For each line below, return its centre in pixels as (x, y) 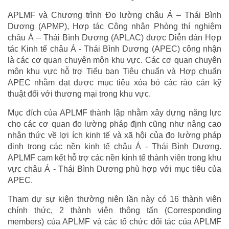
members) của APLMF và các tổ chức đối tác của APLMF (114, 222)
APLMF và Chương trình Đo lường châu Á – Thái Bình (114, 15)
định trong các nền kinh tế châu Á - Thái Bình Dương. (114, 147)
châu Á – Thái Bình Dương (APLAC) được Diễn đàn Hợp (114, 38)
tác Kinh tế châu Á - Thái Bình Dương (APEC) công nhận (114, 49)
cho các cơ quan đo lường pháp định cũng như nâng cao (114, 124)
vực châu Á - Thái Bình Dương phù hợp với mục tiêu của (114, 169)
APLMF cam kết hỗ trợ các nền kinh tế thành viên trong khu (114, 158)
